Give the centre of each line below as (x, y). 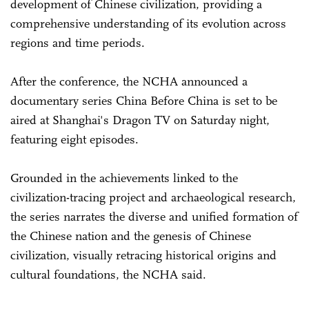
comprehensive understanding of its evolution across (148, 23)
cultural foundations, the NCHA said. (108, 274)
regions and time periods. (78, 42)
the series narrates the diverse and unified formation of (154, 216)
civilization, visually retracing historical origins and (143, 255)
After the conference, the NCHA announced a (129, 81)
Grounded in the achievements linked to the (124, 178)
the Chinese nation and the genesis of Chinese (131, 236)
